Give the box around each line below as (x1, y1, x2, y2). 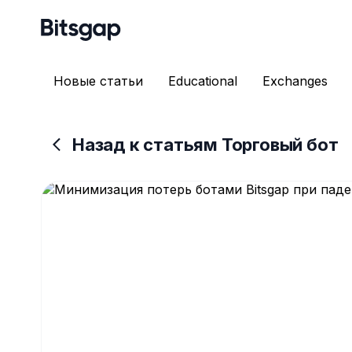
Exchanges (262, 73, 328, 89)
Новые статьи (53, 73, 143, 89)
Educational (168, 73, 237, 89)
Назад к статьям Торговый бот (72, 134, 339, 155)
